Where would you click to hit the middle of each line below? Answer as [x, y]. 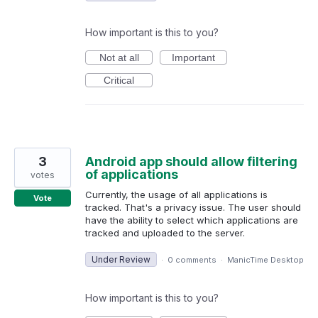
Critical [119, 81]
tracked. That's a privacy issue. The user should [193, 208]
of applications [132, 175]
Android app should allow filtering [191, 162]
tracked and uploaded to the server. [165, 233]
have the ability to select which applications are [192, 220]
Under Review [121, 260]
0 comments [192, 260]
